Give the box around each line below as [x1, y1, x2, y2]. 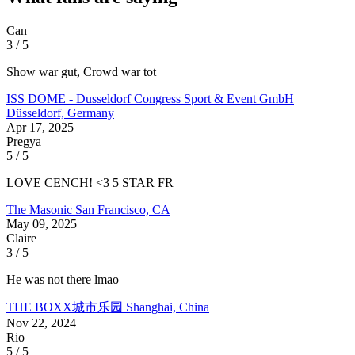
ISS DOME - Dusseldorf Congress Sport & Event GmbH [6, 91, 294, 105]
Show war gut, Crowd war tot [6, 64, 156, 78]
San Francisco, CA [75, 202, 170, 216]
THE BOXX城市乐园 [6, 300, 126, 314]
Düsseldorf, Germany [6, 105, 114, 120]
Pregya [6, 134, 41, 148]
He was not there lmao [6, 272, 119, 286]
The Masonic [6, 202, 75, 216]
